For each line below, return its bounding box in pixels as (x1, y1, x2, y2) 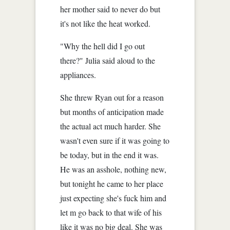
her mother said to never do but (60, 3, 161, 14)
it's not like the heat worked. (60, 17, 151, 29)
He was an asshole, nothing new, (60, 163, 167, 175)
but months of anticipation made (60, 106, 164, 117)
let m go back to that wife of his (60, 206, 162, 218)
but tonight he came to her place (60, 178, 164, 189)
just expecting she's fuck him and (60, 192, 167, 203)
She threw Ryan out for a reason (60, 91, 164, 103)
